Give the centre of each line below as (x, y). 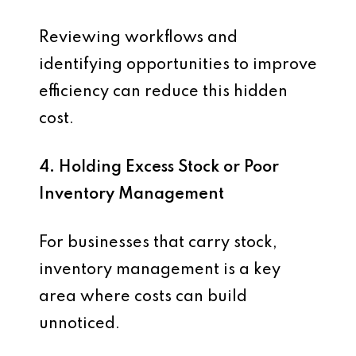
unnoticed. (79, 324)
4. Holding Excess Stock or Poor (159, 168)
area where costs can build (143, 297)
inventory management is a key (160, 270)
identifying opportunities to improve (178, 65)
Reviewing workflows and (138, 38)
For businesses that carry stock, (158, 243)
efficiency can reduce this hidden (163, 92)
